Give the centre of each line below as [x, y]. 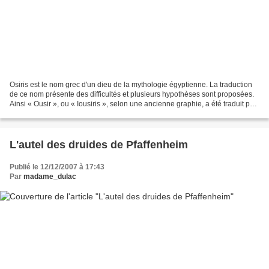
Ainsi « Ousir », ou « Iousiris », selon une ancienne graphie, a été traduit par [133, 104]
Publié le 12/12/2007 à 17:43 [57, 167]
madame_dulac [50, 176]
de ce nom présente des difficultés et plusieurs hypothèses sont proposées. [132, 94]
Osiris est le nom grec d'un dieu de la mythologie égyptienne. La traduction [131, 84]
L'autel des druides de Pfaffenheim [99, 144]
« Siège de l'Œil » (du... [47, 113]
